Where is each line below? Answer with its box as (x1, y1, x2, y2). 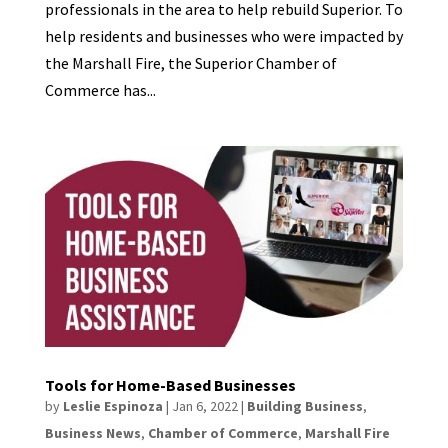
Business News (44, 424, 141, 443)
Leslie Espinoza (62, 397, 163, 416)
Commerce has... (44, 79, 156, 100)
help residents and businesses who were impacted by (44, 25, 403, 46)
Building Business (246, 397, 363, 416)
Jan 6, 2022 (171, 397, 238, 416)
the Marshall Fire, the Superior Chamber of (44, 52, 337, 73)
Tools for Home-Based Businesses (44, 375, 296, 396)
